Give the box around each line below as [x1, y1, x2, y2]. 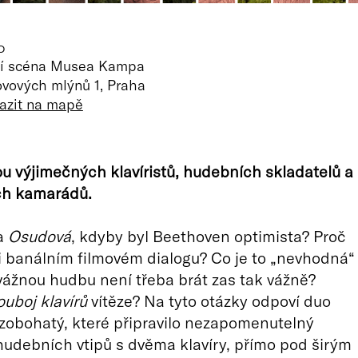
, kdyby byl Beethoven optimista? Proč [70, 226, 346, 245]
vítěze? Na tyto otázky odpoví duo [86, 291, 331, 310]
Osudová [7, 226, 71, 245]
